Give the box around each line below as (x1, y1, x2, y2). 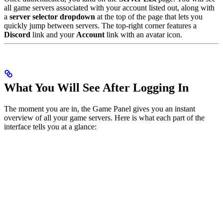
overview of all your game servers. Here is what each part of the (4, 113, 205, 122)
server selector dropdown (9, 12, 95, 21)
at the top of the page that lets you (95, 12, 203, 21)
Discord (4, 30, 30, 39)
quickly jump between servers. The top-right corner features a (4, 21, 197, 30)
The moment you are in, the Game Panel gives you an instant (4, 104, 195, 113)
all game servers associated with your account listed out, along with (4, 3, 215, 12)
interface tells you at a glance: (4, 122, 97, 131)
